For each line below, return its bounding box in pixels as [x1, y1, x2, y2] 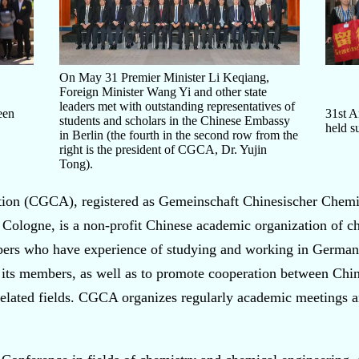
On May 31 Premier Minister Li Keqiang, [59, 70, 269, 84]
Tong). [59, 156, 93, 171]
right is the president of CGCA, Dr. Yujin [59, 142, 267, 156]
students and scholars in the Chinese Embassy [59, 113, 290, 127]
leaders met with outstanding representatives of [59, 99, 295, 113]
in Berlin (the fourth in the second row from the [59, 127, 298, 142]
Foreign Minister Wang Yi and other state [59, 84, 267, 99]
